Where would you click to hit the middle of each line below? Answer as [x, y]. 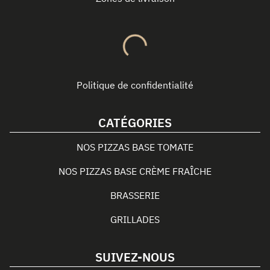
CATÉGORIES [135, 123]
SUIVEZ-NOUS [135, 257]
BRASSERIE [135, 195]
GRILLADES [135, 219]
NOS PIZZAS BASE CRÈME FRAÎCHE [135, 171]
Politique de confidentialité [135, 85]
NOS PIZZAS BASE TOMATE [135, 147]
